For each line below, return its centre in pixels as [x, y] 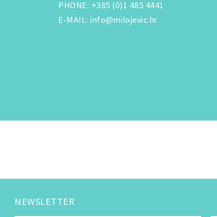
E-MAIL [72, 19]
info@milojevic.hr [124, 19]
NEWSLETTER [45, 201]
